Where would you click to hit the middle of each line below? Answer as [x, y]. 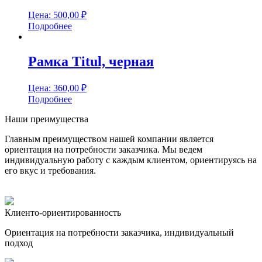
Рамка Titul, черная [91, 62]
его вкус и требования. [50, 171]
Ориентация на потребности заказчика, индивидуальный [119, 233]
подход [19, 243]
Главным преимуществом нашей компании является [109, 139]
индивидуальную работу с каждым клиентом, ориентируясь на [131, 160]
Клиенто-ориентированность [63, 213]
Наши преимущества [46, 119]
